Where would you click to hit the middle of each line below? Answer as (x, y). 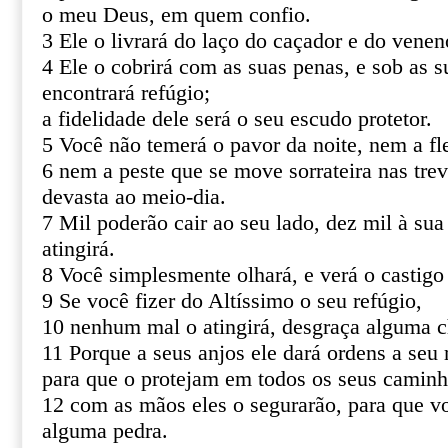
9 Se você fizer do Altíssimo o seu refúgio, (232, 301)
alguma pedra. (105, 431)
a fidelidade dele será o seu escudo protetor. (237, 119)
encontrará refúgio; (126, 93)
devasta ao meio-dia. (134, 197)
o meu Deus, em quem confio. (176, 15)
